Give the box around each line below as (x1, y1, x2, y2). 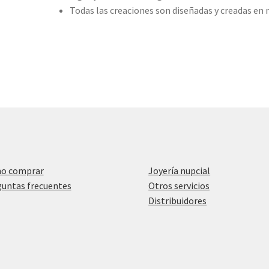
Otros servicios (148, 180, 210, 192)
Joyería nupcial (148, 165, 211, 177)
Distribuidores (148, 195, 207, 207)
